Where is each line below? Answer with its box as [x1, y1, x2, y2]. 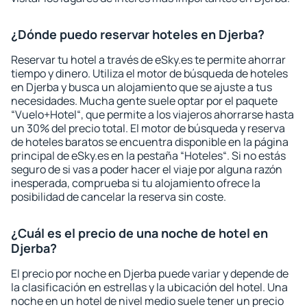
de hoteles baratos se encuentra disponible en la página [11, 134, 288, 149]
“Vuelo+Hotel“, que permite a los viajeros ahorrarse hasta [11, 107, 294, 122]
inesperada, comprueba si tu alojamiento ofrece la [11, 175, 260, 191]
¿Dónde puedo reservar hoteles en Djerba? [11, 26, 265, 42]
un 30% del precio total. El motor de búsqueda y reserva [11, 121, 285, 136]
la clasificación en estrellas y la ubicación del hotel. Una [11, 280, 288, 295]
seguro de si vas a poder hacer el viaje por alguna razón [11, 162, 282, 177]
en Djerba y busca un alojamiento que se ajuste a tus [11, 79, 272, 95]
